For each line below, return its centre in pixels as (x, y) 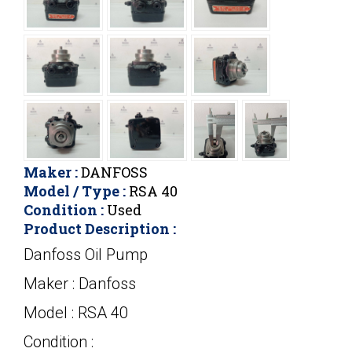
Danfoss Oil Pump (86, 255)
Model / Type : (75, 191)
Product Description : (100, 229)
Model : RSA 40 (76, 313)
